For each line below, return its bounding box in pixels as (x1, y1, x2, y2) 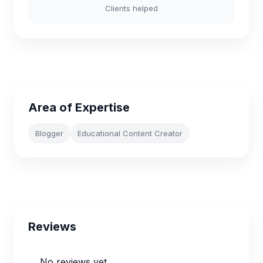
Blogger (35, 129, 63, 138)
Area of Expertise (28, 100, 130, 114)
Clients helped (105, 4, 158, 13)
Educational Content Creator (77, 129, 183, 138)
